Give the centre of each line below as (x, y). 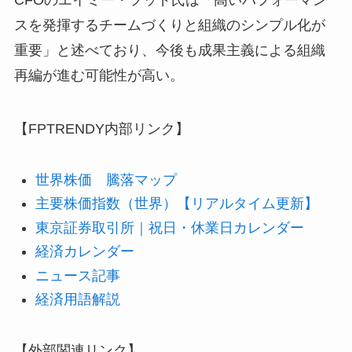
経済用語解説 (77, 300)
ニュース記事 (77, 275)
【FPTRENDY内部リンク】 (101, 128)
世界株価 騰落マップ (106, 180)
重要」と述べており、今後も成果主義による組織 (169, 51)
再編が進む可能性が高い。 (99, 76)
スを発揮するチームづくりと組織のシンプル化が (169, 26)
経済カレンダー (84, 252)
